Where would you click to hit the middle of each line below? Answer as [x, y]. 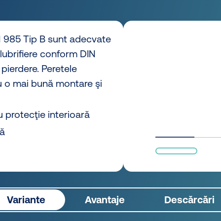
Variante [26, 200]
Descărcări [189, 200]
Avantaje [105, 200]
